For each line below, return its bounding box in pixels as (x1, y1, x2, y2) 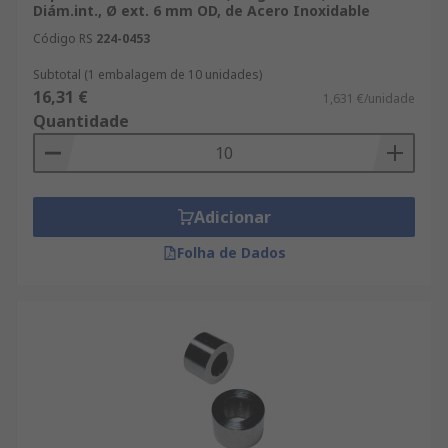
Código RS (33, 30, 93, 47)
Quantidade (33, 110, 129, 132)
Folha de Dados (176, 243, 286, 262)
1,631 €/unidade (323, 90, 415, 107)
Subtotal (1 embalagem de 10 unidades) (33, 66, 262, 83)
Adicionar (193, 206, 271, 228)
